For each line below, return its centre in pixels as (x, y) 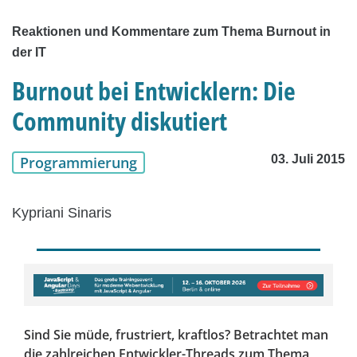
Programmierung (78, 163)
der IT (29, 53)
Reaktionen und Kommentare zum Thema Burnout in (171, 32)
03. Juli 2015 (308, 159)
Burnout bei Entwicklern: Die (154, 91)
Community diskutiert (120, 121)
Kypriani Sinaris (62, 213)
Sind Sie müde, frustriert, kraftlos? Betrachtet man (176, 335)
